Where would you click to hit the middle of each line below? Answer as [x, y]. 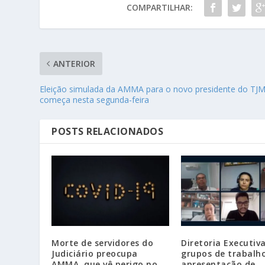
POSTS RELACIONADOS [108, 131]
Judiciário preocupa [95, 254]
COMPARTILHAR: [160, 7]
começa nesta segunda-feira [95, 99]
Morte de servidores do [103, 243]
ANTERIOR [75, 63]
